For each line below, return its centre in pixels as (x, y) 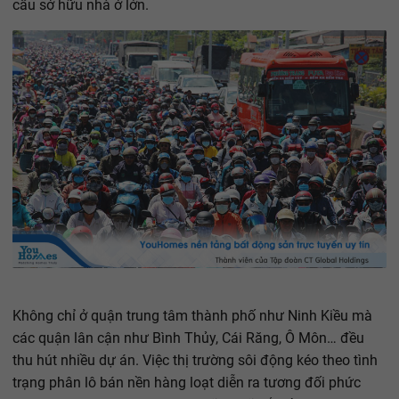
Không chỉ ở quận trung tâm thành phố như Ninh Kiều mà (192, 316)
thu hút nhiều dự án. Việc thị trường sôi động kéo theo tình (195, 361)
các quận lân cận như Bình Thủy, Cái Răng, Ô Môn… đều (188, 338)
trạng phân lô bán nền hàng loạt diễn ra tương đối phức (187, 383)
